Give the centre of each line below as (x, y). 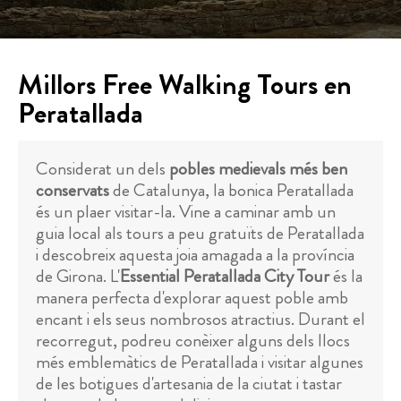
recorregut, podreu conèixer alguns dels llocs (193, 341)
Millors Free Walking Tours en (185, 84)
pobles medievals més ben (258, 169)
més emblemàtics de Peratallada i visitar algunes (200, 362)
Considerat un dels (102, 169)
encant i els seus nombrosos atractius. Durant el (200, 319)
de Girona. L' (78, 276)
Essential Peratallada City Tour (225, 276)
